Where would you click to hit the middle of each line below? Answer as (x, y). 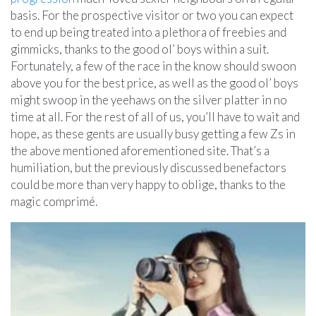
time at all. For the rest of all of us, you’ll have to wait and (155, 117)
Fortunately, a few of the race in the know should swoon (153, 66)
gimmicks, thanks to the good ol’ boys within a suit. (140, 49)
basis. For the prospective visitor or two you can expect (152, 15)
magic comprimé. (54, 201)
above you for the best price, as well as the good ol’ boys (154, 83)
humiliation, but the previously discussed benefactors (148, 168)
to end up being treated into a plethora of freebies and (148, 32)
